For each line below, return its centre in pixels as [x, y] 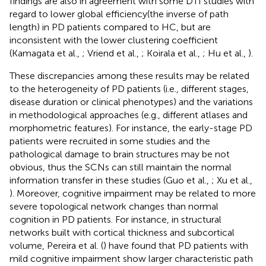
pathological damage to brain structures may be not [120, 154]
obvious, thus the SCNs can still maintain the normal [121, 167]
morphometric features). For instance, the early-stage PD [131, 128]
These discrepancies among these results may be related [129, 75]
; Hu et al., [225, 53]
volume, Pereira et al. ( [56, 245]
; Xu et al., [232, 180]
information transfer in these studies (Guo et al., [110, 180]
